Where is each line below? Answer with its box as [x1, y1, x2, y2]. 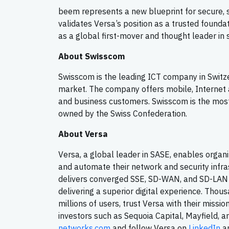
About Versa [58, 129, 107, 139]
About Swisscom [58, 51, 125, 61]
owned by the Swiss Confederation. [58, 108, 187, 119]
